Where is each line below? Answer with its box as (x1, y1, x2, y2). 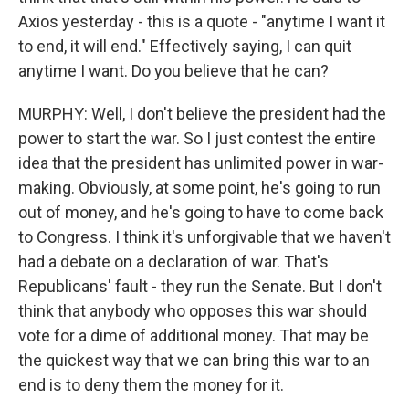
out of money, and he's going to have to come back (18, 203, 383, 222)
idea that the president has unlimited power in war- (18, 153, 383, 173)
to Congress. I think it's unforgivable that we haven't (18, 227, 391, 246)
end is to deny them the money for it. (18, 375, 284, 394)
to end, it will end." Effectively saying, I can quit (18, 37, 351, 56)
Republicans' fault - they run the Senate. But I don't (18, 277, 382, 296)
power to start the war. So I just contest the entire (18, 129, 376, 148)
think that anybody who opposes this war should (18, 301, 367, 320)
